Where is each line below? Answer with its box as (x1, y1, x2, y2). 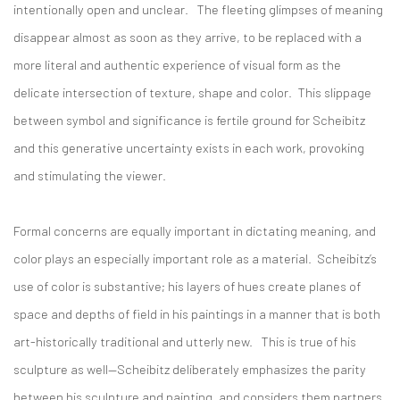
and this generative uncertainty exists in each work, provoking (13, 139, 364, 155)
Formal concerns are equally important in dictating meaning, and (13, 222, 376, 238)
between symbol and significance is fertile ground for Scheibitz (13, 112, 365, 128)
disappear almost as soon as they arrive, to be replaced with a (13, 29, 362, 45)
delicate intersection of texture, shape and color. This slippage (13, 84, 371, 100)
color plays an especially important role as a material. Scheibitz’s (13, 250, 377, 266)
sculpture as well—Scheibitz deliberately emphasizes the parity (13, 361, 366, 377)
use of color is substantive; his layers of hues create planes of (13, 278, 361, 294)
